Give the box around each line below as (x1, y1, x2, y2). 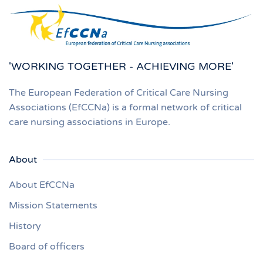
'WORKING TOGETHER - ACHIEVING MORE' (9, 60, 234, 73)
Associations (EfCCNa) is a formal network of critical (9, 102, 242, 113)
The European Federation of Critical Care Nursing (9, 87, 228, 99)
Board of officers (9, 241, 85, 252)
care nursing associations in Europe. (9, 116, 170, 128)
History (9, 220, 41, 232)
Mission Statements (9, 200, 97, 211)
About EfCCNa (9, 179, 75, 191)
